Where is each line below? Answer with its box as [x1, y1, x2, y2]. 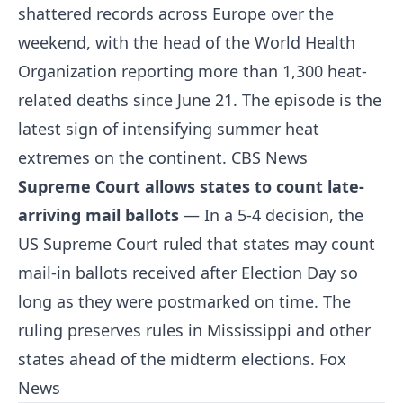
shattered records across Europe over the [18, 3, 334, 24]
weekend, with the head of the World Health [18, 31, 355, 53]
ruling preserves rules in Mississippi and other [18, 319, 371, 341]
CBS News [231, 147, 308, 168]
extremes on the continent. [18, 147, 231, 168]
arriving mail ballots [18, 204, 179, 226]
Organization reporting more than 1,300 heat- [18, 60, 367, 82]
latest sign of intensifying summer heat [18, 118, 319, 139]
